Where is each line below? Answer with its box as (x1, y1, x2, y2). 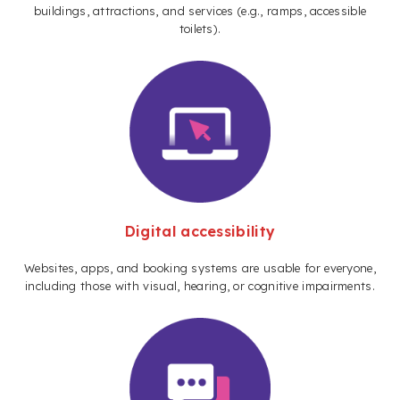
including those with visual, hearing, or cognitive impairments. (25, 278, 375, 293)
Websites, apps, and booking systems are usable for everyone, (24, 260, 376, 275)
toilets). (179, 21, 221, 37)
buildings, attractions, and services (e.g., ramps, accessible (33, 4, 367, 19)
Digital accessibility (124, 221, 276, 240)
